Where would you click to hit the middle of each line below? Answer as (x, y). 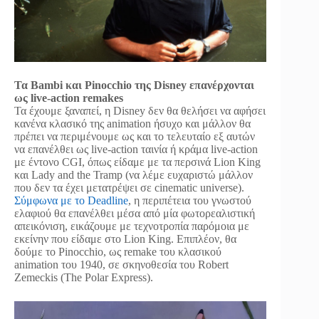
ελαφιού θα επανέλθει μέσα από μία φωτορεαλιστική (135, 213)
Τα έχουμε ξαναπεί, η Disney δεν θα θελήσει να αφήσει (140, 110)
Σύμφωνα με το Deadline (71, 200)
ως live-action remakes (69, 98)
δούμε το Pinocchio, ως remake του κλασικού (118, 251)
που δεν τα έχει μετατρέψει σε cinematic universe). (129, 187)
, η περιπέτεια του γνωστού (190, 200)
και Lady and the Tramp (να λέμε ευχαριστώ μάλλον (134, 174)
